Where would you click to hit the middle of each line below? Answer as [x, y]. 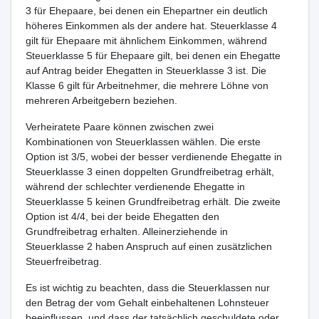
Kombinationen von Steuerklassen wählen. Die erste [143, 142]
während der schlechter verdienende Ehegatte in [135, 187]
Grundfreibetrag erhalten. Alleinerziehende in [126, 231]
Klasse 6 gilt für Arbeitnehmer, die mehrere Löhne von [147, 85]
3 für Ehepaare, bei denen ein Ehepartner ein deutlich [146, 11]
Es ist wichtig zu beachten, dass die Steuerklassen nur [147, 288]
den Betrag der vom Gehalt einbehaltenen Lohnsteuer [147, 303]
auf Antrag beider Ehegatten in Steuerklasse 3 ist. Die [146, 70]
